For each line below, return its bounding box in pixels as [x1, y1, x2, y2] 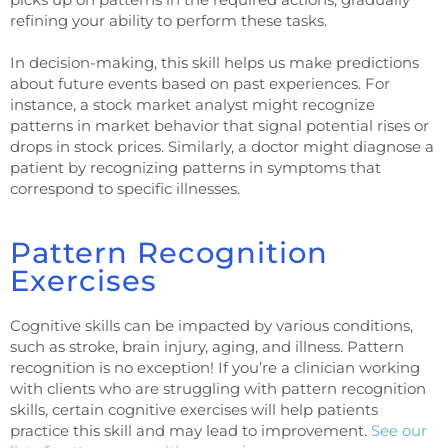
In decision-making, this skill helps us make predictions [10, 52, 419, 72]
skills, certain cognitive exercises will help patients [10, 399, 378, 419]
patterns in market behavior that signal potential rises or [10, 115, 429, 135]
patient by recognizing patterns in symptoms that [10, 157, 381, 177]
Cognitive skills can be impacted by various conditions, [10, 315, 413, 335]
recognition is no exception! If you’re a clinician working [10, 357, 420, 377]
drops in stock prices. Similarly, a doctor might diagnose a [10, 136, 434, 156]
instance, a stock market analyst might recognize [10, 94, 375, 114]
